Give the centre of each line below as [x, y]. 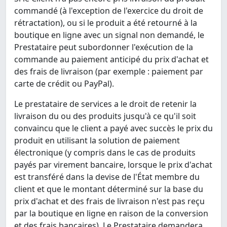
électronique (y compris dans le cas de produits [105, 153]
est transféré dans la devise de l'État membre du [107, 177]
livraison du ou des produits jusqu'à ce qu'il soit [105, 116]
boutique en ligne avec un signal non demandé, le [109, 35]
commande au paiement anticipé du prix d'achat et [111, 60]
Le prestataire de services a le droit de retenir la [105, 104]
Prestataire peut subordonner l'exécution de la [104, 47]
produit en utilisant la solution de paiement [97, 141]
